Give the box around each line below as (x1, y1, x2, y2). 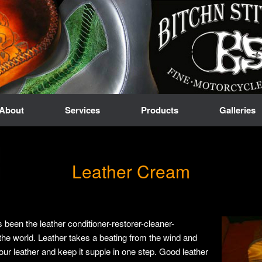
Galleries (219, 104, 256, 116)
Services (64, 104, 100, 116)
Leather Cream (72, 158, 190, 184)
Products (140, 104, 178, 116)
